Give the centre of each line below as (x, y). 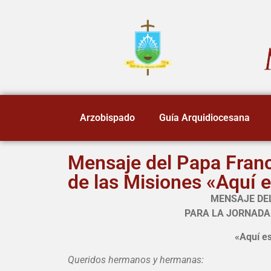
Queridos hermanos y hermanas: (136, 260)
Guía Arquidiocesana (204, 118)
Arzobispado (107, 118)
